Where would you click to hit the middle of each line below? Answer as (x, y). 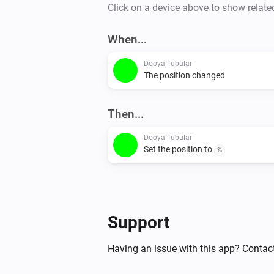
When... (127, 39)
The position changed (184, 75)
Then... (126, 114)
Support (139, 222)
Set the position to (179, 149)
